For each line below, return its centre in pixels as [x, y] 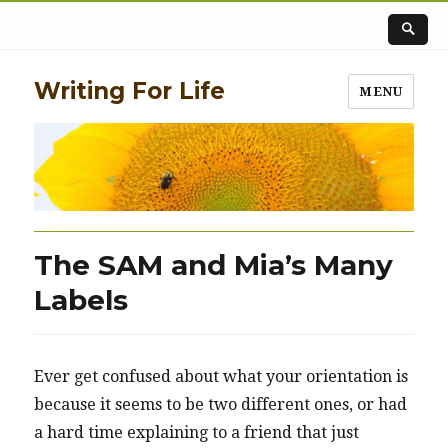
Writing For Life [130, 91]
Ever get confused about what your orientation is [221, 377]
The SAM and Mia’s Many [214, 265]
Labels [81, 300]
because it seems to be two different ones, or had [221, 405]
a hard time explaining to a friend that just [197, 433]
